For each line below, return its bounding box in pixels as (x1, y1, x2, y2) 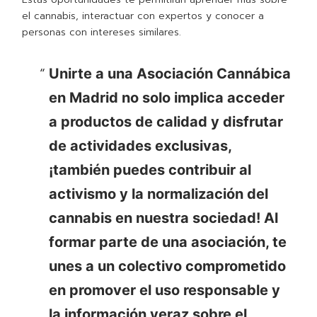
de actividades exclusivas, (48, 137, 231, 155)
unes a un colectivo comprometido (48, 258, 286, 275)
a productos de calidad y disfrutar (48, 113, 283, 131)
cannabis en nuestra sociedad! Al (48, 209, 278, 227)
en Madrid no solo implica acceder (48, 89, 284, 107)
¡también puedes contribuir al (48, 161, 251, 179)
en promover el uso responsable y (48, 282, 280, 299)
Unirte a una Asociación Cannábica (48, 65, 291, 83)
